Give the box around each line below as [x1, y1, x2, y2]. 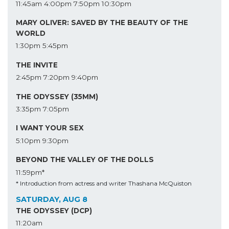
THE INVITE [16, 60, 58, 69]
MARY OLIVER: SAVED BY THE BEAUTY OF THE [16, 18, 188, 27]
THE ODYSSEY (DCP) [16, 206, 92, 215]
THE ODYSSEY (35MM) [16, 92, 98, 101]
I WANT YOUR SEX [16, 124, 84, 132]
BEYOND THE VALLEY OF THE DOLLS [16, 155, 154, 164]
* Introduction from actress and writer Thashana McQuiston [16, 179, 192, 187]
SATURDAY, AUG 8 [16, 194, 87, 204]
